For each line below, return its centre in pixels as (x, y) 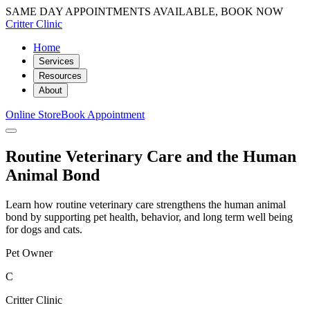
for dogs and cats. (44, 229)
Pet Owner (29, 253)
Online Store (33, 115)
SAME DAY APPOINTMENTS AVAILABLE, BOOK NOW (144, 11)
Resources (60, 76)
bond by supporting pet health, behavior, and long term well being (149, 217)
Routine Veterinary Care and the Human (151, 156)
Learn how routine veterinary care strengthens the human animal (146, 204)
